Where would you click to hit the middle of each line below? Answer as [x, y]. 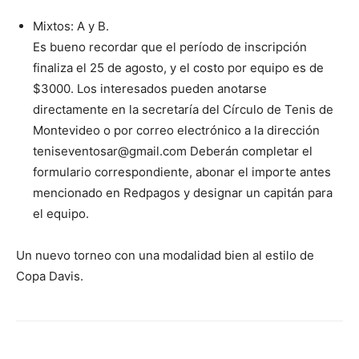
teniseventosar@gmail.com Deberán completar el [173, 151]
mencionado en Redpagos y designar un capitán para [183, 193]
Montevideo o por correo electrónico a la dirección [176, 130]
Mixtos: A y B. [71, 26]
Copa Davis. [50, 276]
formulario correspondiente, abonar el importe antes [182, 172]
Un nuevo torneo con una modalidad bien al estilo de [165, 255]
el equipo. [61, 214]
